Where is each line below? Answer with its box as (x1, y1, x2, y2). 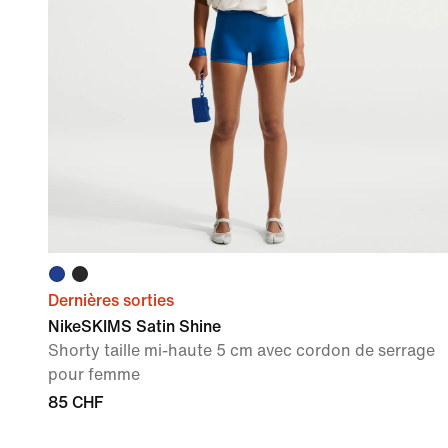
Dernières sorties (48, 292, 174, 310)
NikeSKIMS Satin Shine (48, 318, 221, 336)
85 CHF (48, 394, 103, 412)
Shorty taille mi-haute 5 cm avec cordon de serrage (48, 342, 435, 360)
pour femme (48, 366, 140, 384)
